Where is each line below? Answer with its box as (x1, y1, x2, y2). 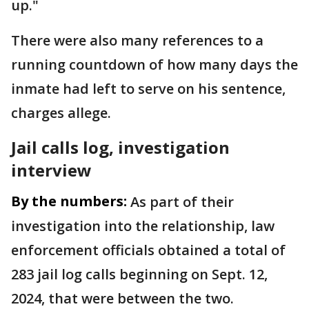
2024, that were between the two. (11, 289, 234, 308)
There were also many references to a (11, 31, 263, 50)
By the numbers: (11, 192, 127, 210)
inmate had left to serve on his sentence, (11, 79, 286, 98)
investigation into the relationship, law (11, 217, 275, 235)
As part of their (130, 192, 234, 211)
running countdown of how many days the (11, 55, 298, 74)
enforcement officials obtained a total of (11, 241, 286, 259)
